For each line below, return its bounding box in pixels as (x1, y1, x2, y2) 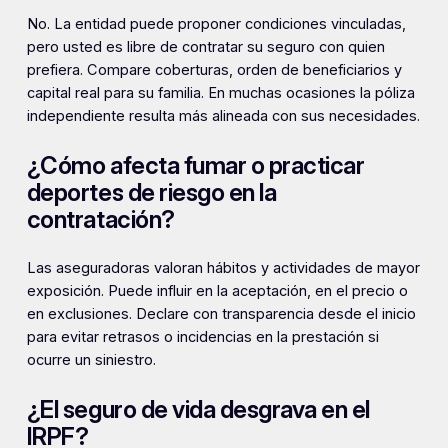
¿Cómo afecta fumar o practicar (26, 150, 365, 180)
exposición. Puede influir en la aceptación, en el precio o (26, 281, 408, 300)
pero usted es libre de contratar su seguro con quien (26, 37, 385, 56)
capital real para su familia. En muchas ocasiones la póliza (26, 83, 415, 102)
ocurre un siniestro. (26, 350, 156, 369)
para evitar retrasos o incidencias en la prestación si (26, 327, 379, 346)
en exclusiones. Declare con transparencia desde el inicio (26, 304, 416, 323)
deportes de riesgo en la (26, 177, 277, 207)
